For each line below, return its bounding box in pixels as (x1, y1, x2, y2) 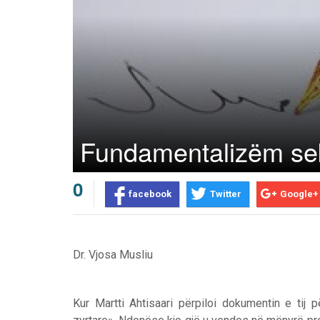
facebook (129, 189, 171, 199)
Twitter (210, 189, 241, 199)
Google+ (280, 189, 319, 199)
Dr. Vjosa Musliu (73, 248, 153, 261)
